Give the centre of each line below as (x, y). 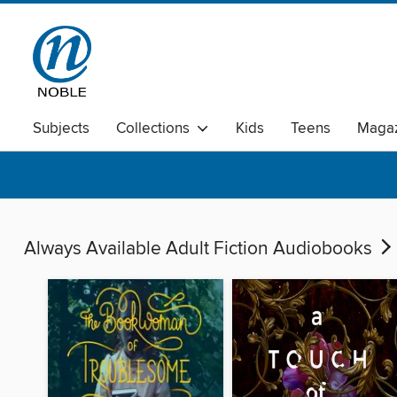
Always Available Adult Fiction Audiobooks (200, 249)
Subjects (61, 128)
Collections (156, 128)
